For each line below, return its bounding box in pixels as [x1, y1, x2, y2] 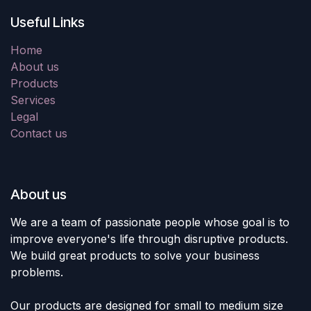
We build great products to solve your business [10, 249, 260, 263]
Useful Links [10, 14, 85, 31]
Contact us [10, 126, 67, 141]
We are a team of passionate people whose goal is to [10, 215, 289, 230]
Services [10, 93, 56, 108]
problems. [10, 265, 63, 280]
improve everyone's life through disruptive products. [10, 232, 288, 246]
